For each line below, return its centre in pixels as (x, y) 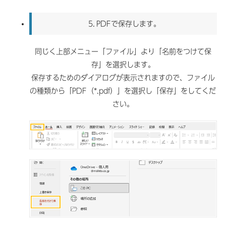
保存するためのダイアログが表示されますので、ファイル (123, 78)
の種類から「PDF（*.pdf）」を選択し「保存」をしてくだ (123, 91)
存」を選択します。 (123, 65)
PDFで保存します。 (129, 24)
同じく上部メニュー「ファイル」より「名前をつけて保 (123, 52)
